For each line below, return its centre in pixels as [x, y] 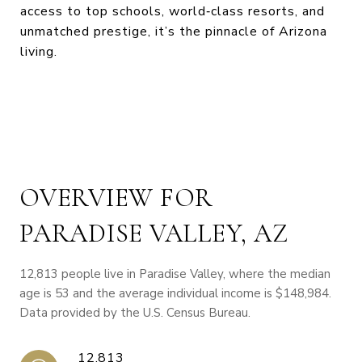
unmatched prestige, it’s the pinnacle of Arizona [174, 32]
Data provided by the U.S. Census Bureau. [135, 313]
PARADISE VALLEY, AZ [154, 234]
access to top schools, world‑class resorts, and [173, 12]
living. [39, 52]
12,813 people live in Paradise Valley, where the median [175, 274]
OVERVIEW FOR [116, 198]
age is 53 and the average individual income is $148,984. [175, 294]
